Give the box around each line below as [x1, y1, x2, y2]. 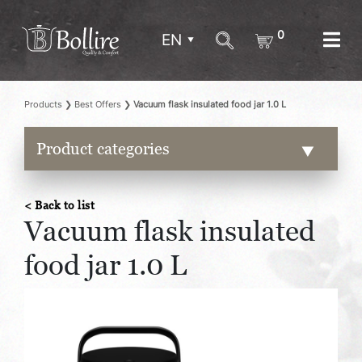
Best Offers [74, 99, 121, 111]
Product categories [36, 139, 170, 159]
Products [24, 99, 62, 111]
